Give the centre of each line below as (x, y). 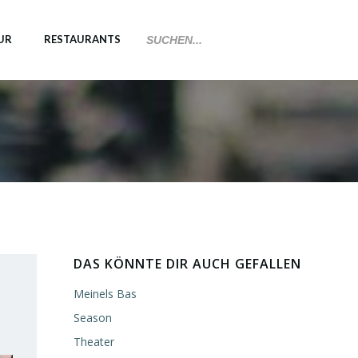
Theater (94, 342)
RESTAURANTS (82, 40)
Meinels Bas (105, 294)
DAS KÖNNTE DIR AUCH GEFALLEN (187, 264)
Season (93, 318)
